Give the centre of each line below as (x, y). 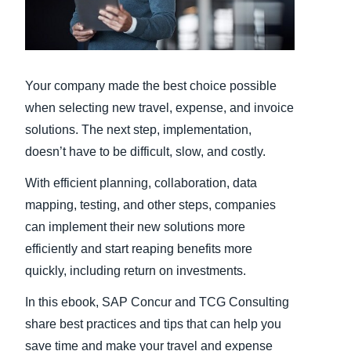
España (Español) (197, 96)
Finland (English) (194, 31)
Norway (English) (195, 128)
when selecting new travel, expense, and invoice (159, 108)
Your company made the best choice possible (151, 86)
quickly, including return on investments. (136, 271)
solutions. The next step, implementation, (138, 130)
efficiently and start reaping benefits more (139, 249)
